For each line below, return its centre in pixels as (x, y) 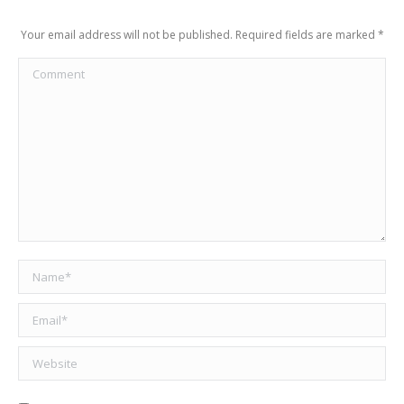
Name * (41, 271)
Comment (47, 69)
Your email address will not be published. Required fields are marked (199, 34)
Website (41, 357)
